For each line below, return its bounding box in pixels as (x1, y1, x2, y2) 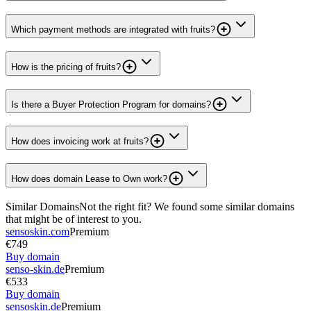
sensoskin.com (6, 225, 69, 237)
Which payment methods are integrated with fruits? (11, 24, 215, 35)
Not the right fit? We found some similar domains (79, 200, 294, 212)
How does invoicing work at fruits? (11, 136, 149, 147)
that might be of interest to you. (6, 212, 142, 225)
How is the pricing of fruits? (11, 61, 121, 72)
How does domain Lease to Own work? (11, 173, 167, 184)
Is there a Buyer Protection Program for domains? (11, 99, 211, 110)
